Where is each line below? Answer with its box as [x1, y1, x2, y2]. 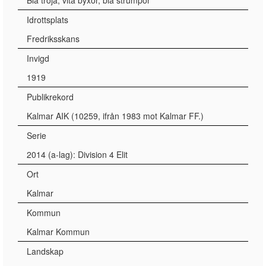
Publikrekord [27, 91, 74, 103]
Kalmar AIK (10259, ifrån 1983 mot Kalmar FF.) [27, 110, 204, 122]
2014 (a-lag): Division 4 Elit [27, 148, 128, 160]
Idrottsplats [27, 14, 68, 26]
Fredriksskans [27, 33, 80, 45]
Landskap [27, 245, 64, 257]
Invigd [27, 52, 49, 64]
